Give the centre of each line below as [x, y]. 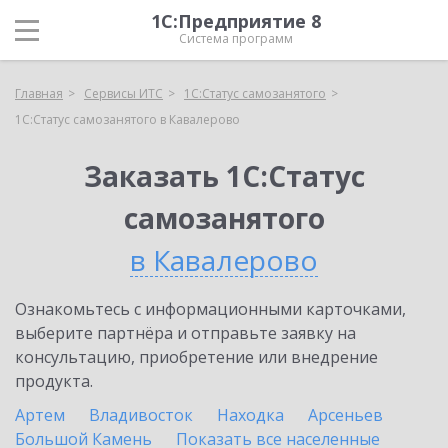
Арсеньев [345, 415]
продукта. [54, 381]
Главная [39, 93]
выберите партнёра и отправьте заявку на [185, 333]
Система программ [236, 38]
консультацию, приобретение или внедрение [196, 357]
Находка [250, 415]
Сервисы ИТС [123, 93]
